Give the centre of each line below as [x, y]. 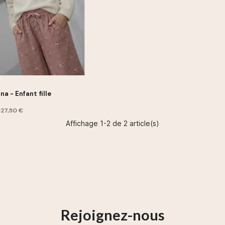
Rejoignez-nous [113, 215]
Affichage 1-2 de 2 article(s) [113, 124]
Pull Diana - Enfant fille [30, 93]
